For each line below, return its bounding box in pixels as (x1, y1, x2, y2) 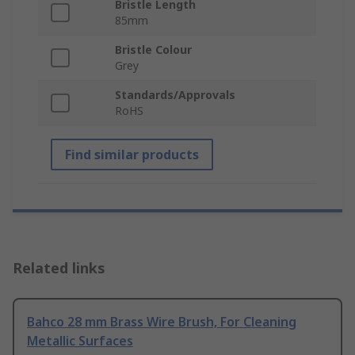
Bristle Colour (115, 42, 192, 58)
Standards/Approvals (115, 87, 235, 103)
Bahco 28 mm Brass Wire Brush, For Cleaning (27, 313, 296, 331)
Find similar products (65, 146, 199, 164)
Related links (13, 258, 105, 278)
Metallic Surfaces (27, 332, 133, 350)
